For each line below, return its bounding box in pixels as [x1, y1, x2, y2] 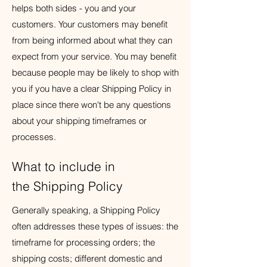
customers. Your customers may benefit [12, 18, 167, 30]
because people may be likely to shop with [12, 67, 179, 78]
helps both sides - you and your [12, 2, 136, 14]
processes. [12, 131, 56, 142]
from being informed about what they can [12, 35, 172, 46]
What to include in [12, 159, 115, 174]
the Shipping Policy [12, 178, 123, 194]
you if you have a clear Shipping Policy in [12, 83, 171, 94]
